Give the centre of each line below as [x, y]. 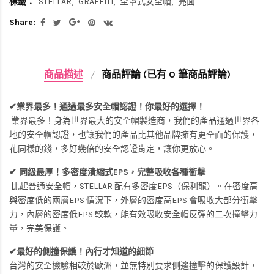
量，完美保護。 [39, 228]
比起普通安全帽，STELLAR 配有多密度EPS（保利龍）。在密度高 [134, 186]
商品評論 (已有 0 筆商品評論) [166, 74]
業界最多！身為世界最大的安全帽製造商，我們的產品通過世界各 [134, 120]
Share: [22, 23]
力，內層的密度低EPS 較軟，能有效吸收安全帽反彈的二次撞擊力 [133, 214]
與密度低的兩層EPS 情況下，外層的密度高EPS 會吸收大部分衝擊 [133, 200]
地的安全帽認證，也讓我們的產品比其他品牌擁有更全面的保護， [133, 135]
